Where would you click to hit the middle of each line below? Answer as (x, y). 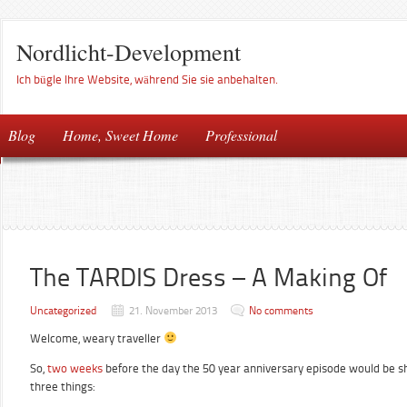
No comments (281, 311)
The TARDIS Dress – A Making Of (208, 277)
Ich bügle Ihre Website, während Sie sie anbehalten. (147, 79)
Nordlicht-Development (129, 52)
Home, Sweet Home (120, 135)
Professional (241, 135)
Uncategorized (64, 311)
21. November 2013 (173, 311)
